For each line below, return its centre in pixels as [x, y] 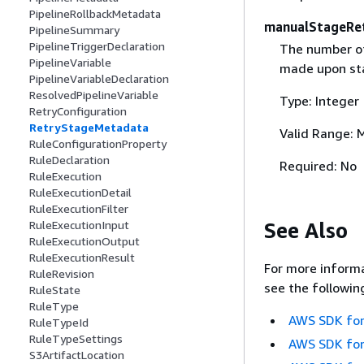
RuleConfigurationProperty [98, 144]
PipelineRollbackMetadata [95, 14]
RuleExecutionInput [79, 225]
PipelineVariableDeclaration [99, 79]
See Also [306, 230]
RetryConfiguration [78, 111]
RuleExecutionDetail [80, 193]
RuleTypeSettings [76, 339]
